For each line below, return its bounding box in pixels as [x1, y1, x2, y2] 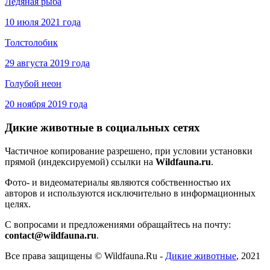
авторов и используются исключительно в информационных [5, 187, 256, 198]
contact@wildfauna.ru [5, 230, 96, 240]
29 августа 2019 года [5, 58, 90, 69]
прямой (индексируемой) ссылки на [5, 156, 155, 167]
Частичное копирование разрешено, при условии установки [5, 145, 253, 156]
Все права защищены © [5, 250, 104, 261]
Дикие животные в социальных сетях [5, 121, 200, 134]
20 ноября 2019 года [5, 99, 87, 110]
